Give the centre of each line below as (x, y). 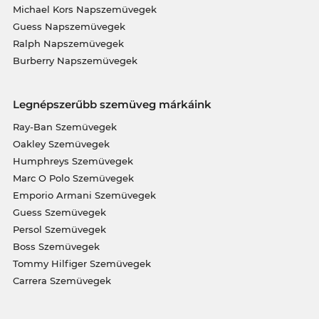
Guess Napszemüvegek (69, 27)
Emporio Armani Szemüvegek (84, 195)
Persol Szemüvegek (59, 230)
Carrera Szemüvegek (62, 281)
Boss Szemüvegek (56, 247)
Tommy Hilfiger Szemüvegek (82, 264)
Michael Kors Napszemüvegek (84, 10)
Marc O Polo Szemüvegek (73, 178)
